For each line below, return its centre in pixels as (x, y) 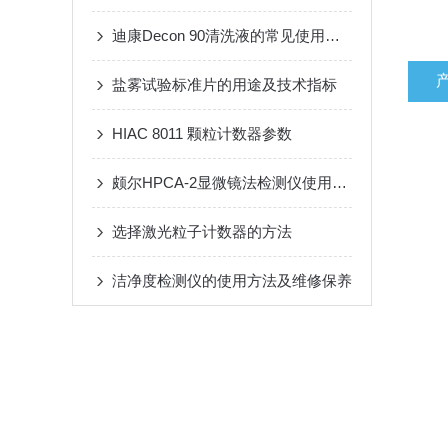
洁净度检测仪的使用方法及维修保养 (232, 280)
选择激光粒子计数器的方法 (202, 231)
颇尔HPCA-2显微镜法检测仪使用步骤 (339, 182)
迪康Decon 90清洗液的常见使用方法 (332, 35)
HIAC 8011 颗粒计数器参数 (202, 133)
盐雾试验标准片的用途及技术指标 (224, 84)
